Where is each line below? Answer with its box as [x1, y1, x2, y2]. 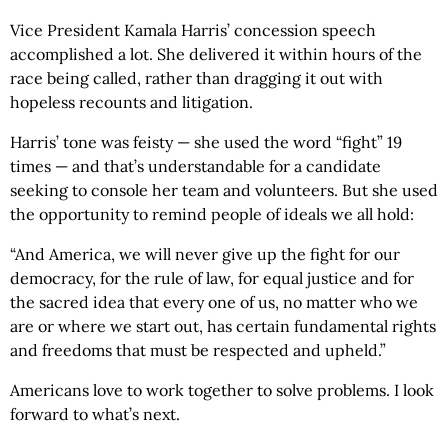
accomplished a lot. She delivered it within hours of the [10, 44, 422, 65]
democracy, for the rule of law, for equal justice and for [10, 268, 414, 289]
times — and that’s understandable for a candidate [10, 156, 381, 177]
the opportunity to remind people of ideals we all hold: [10, 204, 414, 225]
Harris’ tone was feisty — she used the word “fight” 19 [10, 132, 402, 153]
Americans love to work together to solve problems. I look [10, 380, 434, 401]
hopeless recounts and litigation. [10, 92, 253, 113]
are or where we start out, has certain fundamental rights [10, 316, 436, 337]
